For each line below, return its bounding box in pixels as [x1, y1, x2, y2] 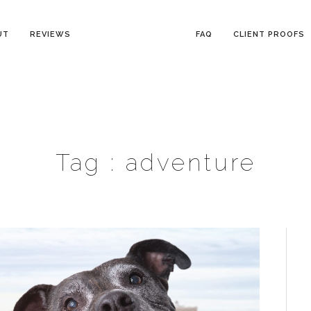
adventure [125, 149, 256, 176]
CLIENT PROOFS [233, 30, 305, 39]
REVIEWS [29, 30, 71, 39]
